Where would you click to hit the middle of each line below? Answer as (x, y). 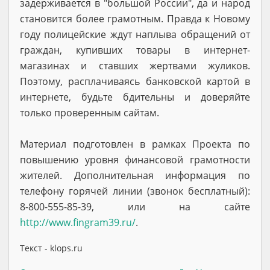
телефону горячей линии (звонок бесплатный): (135, 191)
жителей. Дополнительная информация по (135, 175)
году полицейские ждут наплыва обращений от (135, 34)
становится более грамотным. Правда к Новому (135, 18)
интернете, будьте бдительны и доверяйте (135, 97)
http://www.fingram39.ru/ (78, 222)
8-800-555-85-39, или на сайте (135, 206)
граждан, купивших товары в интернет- (135, 50)
